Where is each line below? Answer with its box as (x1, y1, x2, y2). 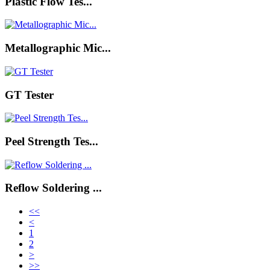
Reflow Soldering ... (5, 181, 102, 195)
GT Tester (5, 88, 54, 101)
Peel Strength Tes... (5, 135, 98, 148)
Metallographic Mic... (5, 42, 111, 55)
